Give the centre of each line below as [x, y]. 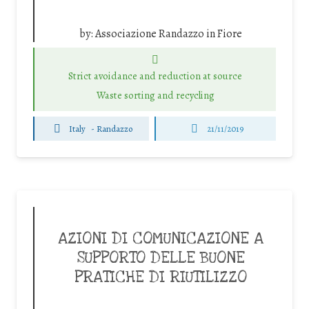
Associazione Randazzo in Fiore [169, 34]
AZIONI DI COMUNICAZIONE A [161, 239]
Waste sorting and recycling [155, 96]
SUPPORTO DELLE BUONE [161, 258]
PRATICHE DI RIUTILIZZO [161, 278]
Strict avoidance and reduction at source [155, 76]
